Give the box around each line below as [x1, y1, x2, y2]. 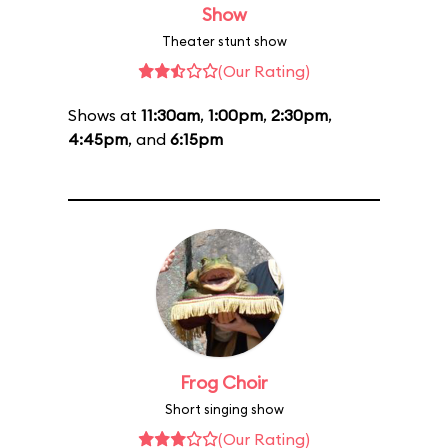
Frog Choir [180, 371, 268, 394]
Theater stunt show [161, 33, 287, 49]
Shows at [68, 105, 141, 125]
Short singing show [164, 401, 284, 417]
